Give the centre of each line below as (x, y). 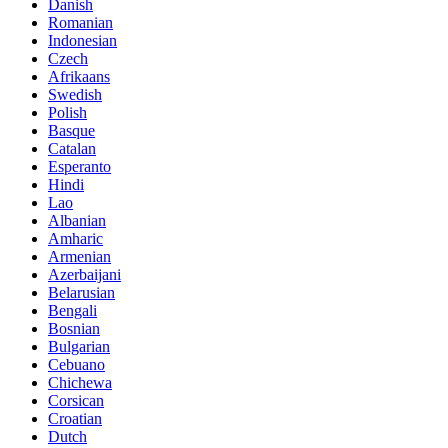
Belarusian (81, 292)
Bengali (72, 310)
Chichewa (80, 382)
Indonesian (82, 40)
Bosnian (74, 328)
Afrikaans (79, 76)
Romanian (80, 22)
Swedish (75, 94)
